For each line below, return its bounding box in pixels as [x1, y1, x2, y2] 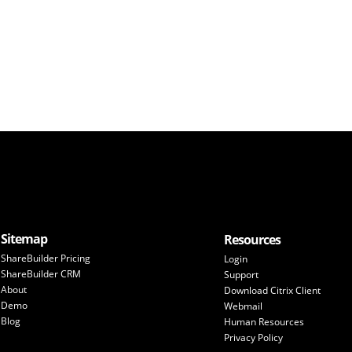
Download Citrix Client [223, 283, 321, 297]
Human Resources [223, 314, 304, 328]
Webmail [223, 299, 262, 313]
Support [223, 267, 258, 281]
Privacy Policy [223, 330, 283, 344]
